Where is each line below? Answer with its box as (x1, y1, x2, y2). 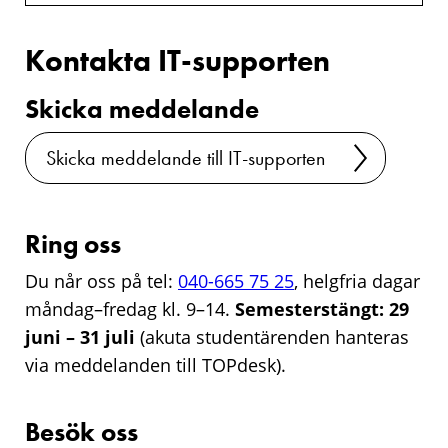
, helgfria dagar (294, 269, 420, 293)
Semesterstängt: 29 (235, 297, 409, 321)
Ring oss (25, 227, 121, 261)
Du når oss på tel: (25, 269, 178, 293)
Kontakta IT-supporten (25, 42, 330, 80)
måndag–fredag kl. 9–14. (25, 297, 235, 321)
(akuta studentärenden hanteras (135, 325, 409, 349)
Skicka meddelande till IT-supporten (46, 145, 325, 171)
